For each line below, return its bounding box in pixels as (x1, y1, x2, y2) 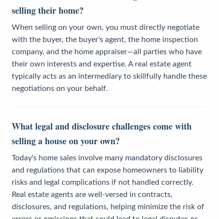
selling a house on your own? (12, 134, 120, 147)
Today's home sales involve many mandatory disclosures (12, 153, 202, 162)
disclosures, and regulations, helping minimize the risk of (12, 202, 204, 211)
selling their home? (12, 3, 84, 17)
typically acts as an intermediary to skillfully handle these (12, 72, 207, 80)
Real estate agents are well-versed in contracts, (12, 190, 173, 198)
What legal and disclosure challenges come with (12, 119, 192, 132)
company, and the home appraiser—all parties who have (12, 47, 202, 56)
